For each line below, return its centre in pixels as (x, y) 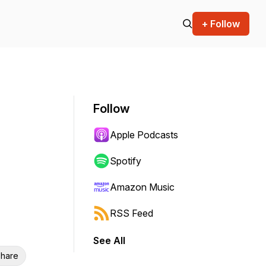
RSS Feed (132, 213)
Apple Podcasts (144, 135)
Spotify (126, 161)
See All (109, 240)
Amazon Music (142, 187)
